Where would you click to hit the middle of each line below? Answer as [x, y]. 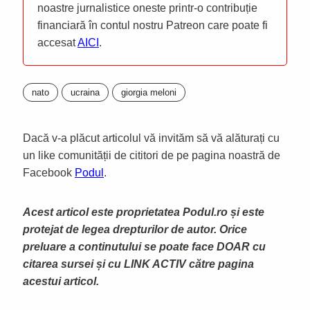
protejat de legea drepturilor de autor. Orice [135, 229]
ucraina [85, 92]
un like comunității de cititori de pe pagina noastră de [152, 155]
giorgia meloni [149, 92]
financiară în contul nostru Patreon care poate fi [153, 25]
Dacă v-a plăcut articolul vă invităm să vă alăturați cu [151, 138]
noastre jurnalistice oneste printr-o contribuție [147, 8]
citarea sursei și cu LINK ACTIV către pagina [138, 264]
